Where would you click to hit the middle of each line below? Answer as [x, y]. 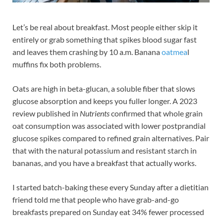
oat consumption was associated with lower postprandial [109, 125]
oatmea [174, 52]
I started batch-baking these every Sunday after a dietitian [111, 187]
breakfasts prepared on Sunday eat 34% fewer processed [108, 212]
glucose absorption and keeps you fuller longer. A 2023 [105, 101]
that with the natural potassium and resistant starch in [105, 150]
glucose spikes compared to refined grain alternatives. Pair [111, 138]
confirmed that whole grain [156, 113]
